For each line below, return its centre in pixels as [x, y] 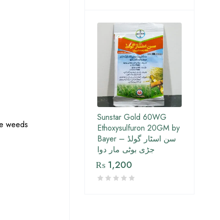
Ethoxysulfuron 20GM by [138, 128]
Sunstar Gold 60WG [132, 117]
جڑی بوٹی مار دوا [126, 150]
